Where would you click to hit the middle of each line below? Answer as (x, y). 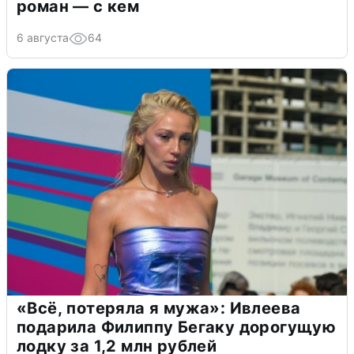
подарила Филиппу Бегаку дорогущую (177, 327)
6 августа (43, 37)
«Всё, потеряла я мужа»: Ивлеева (159, 308)
